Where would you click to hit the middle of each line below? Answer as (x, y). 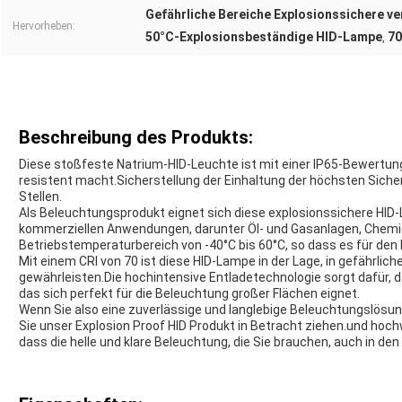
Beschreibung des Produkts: (136, 138)
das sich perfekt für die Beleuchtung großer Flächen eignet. (189, 294)
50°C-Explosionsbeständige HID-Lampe (264, 37)
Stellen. (40, 197)
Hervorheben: (44, 26)
